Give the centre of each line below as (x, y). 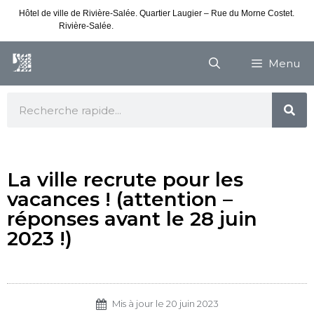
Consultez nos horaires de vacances (185, 26)
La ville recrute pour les (125, 179)
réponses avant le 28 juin (132, 219)
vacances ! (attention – (120, 199)
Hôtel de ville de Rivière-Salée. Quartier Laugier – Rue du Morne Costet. (156, 13)
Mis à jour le (139, 303)
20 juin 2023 (192, 303)
